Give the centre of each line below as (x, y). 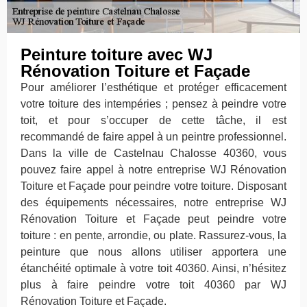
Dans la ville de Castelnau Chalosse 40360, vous (153, 153)
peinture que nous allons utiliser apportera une (153, 252)
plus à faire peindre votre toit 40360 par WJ (153, 285)
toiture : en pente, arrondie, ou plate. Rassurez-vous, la (153, 236)
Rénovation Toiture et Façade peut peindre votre (153, 219)
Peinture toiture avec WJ (116, 55)
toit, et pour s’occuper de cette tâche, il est (153, 121)
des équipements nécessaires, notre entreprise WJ (153, 203)
